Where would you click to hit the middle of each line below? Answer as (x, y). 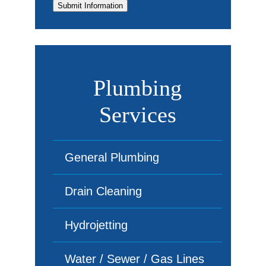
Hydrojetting (96, 225)
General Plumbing (112, 157)
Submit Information (90, 6)
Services (137, 115)
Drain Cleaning (103, 191)
